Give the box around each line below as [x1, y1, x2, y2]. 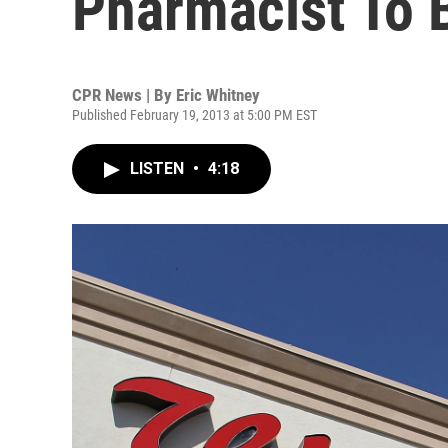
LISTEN [130, 159, 188, 178]
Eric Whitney [176, 85, 260, 105]
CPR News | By [72, 85, 176, 105]
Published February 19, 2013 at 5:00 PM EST [72, 107, 317, 123]
